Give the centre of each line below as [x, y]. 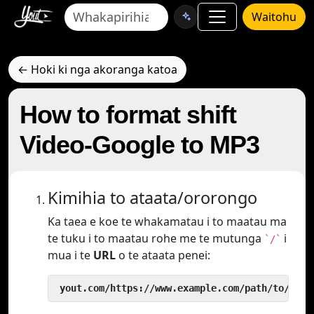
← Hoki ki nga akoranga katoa [97, 69]
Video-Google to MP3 [139, 145]
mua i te [70, 255]
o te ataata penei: [163, 255]
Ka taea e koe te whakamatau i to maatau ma [167, 221]
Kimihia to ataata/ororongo [152, 198]
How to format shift [128, 115]
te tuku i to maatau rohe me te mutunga [156, 238]
